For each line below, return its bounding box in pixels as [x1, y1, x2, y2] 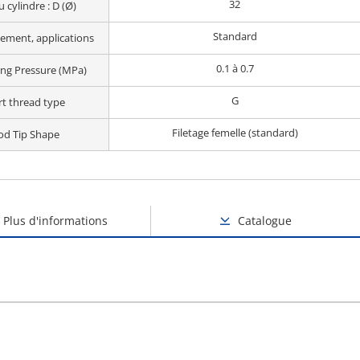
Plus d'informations [2, 213, 108, 228]
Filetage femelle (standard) [171, 125, 298, 140]
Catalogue [238, 213, 292, 228]
